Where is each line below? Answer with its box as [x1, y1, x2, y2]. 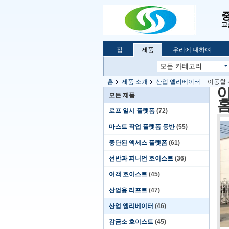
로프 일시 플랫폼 [109, 107, 155, 114]
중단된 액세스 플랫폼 [109, 139, 167, 146]
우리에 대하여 [173, 46, 211, 53]
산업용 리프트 [109, 187, 147, 194]
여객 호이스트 [109, 171, 147, 178]
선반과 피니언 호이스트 [109, 155, 173, 162]
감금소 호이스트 [109, 218, 153, 225]
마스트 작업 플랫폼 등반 [109, 123, 175, 130]
